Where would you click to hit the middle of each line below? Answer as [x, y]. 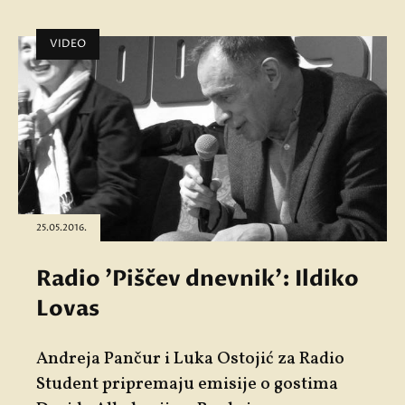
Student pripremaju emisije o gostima [187, 384]
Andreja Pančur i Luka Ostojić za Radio [190, 358]
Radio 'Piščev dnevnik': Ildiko [198, 278]
